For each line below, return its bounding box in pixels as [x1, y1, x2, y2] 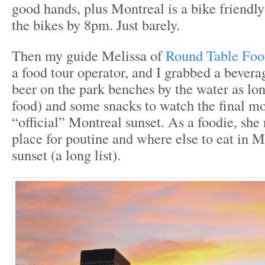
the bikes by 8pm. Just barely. [12, 15, 180, 34]
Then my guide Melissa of [12, 46, 166, 65]
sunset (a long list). [12, 145, 121, 164]
